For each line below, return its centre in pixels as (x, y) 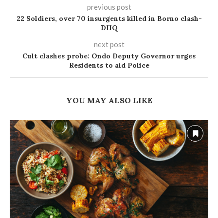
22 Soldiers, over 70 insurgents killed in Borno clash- (109, 18)
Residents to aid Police (109, 65)
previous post (109, 7)
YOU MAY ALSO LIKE (109, 100)
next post (109, 44)
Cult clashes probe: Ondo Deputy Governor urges (109, 56)
